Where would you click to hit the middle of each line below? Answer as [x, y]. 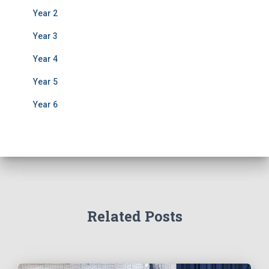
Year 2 [45, 13]
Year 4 [45, 59]
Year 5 [45, 81]
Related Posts [134, 216]
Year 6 [45, 104]
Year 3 [45, 36]
